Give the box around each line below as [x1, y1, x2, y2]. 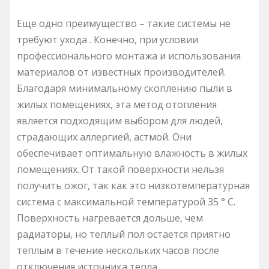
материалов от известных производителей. [17, 65, 226, 79]
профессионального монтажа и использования [17, 49, 241, 62]
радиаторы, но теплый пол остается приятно [17, 227, 231, 241]
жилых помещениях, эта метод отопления [17, 97, 217, 111]
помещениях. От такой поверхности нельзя [17, 162, 224, 176]
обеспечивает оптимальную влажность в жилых [17, 146, 247, 160]
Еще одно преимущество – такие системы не [17, 16, 231, 30]
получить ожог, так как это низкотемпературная [17, 178, 250, 192]
